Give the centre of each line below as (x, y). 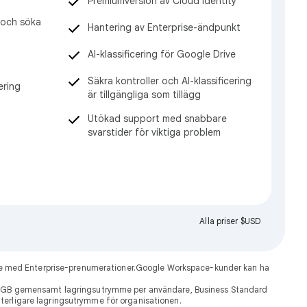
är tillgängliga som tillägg (144, 94)
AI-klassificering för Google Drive (162, 54)
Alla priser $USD (230, 221)
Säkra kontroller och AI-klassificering (170, 81)
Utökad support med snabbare (157, 118)
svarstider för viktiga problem (154, 132)
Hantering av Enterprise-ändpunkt (164, 27)
